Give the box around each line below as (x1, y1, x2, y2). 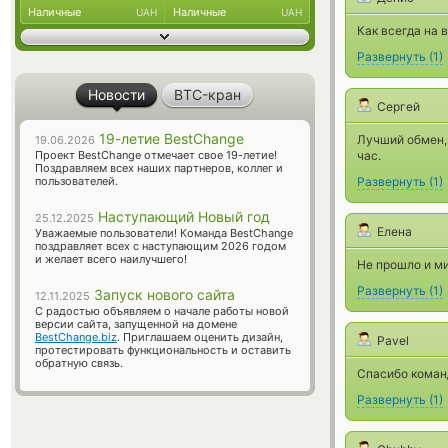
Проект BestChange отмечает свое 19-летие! (35, 148, 277, 162)
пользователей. (35, 174, 118, 188)
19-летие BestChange (95, 130, 244, 147)
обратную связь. (35, 356, 123, 370)
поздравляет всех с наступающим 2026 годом (35, 239, 286, 253)
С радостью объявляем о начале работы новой (35, 304, 289, 318)
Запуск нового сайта (90, 286, 235, 303)
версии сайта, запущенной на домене (35, 317, 237, 331)
